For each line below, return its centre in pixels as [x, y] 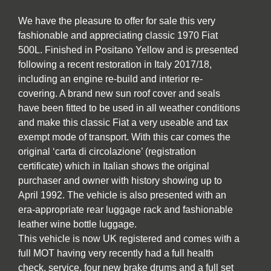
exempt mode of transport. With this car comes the [124, 137]
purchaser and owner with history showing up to [120, 181]
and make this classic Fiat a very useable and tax [123, 123]
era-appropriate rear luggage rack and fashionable [126, 210]
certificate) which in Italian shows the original [114, 166]
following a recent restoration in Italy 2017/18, [115, 65]
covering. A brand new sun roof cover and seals [119, 94]
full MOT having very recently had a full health [116, 253]
